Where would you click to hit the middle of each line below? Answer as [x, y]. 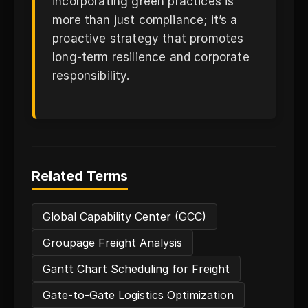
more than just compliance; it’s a [145, 20]
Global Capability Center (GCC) [124, 217]
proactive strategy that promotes [148, 38]
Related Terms [80, 176]
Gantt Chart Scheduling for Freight [136, 269]
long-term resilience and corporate [151, 57]
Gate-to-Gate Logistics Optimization [138, 295]
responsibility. [91, 76]
